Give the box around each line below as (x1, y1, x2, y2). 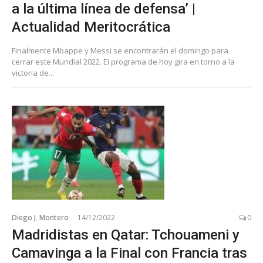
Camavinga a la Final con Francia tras (12, 245, 247, 261)
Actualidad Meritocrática (12, 19, 170, 35)
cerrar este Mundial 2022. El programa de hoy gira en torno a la (12, 56, 235, 67)
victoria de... (12, 68, 54, 78)
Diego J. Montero (12, 213, 69, 222)
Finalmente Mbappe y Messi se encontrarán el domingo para (12, 45, 228, 56)
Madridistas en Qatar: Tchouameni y (12, 227, 240, 243)
